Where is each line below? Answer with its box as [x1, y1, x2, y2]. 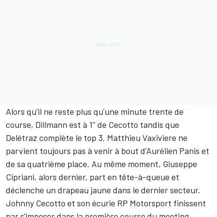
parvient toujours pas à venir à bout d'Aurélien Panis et [6, 145, 209, 156]
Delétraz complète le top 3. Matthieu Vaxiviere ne [6, 132, 187, 143]
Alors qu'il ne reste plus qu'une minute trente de [6, 106, 184, 117]
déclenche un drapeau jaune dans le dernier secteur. [6, 185, 201, 196]
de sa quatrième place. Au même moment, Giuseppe [6, 158, 197, 170]
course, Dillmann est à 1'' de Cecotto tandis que [6, 119, 179, 130]
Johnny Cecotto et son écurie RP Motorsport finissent [6, 198, 206, 209]
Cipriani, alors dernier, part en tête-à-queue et [6, 171, 179, 183]
